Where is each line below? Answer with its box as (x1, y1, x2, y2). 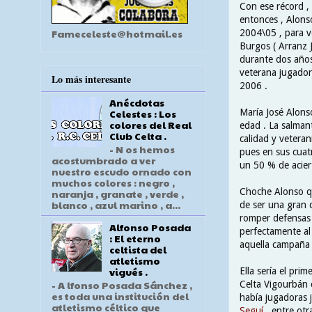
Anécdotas (109, 95, 164, 110)
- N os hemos (109, 141, 175, 156)
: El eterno (109, 231, 161, 245)
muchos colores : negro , (52, 175, 175, 189)
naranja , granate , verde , (52, 186, 184, 201)
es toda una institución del (52, 288, 189, 303)
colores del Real (109, 118, 192, 132)
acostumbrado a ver (52, 153, 155, 167)
